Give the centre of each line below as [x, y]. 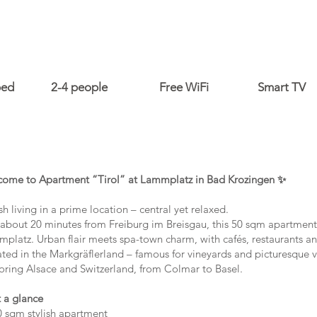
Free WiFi [184, 87]
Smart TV [282, 87]
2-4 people [79, 87]
